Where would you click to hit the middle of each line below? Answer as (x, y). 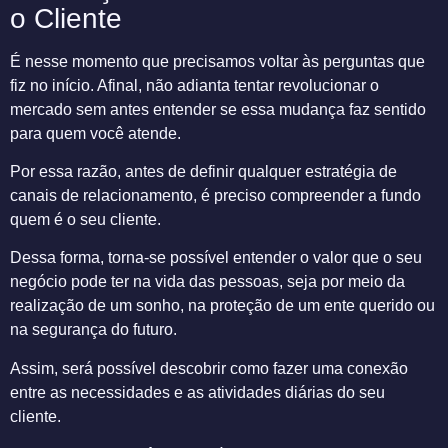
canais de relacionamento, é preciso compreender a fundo (215, 196)
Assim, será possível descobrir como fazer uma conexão (209, 368)
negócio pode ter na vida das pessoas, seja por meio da (207, 282)
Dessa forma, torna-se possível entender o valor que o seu (216, 258)
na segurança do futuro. (93, 330)
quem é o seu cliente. (85, 220)
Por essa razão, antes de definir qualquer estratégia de (203, 172)
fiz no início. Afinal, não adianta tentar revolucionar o (194, 85)
